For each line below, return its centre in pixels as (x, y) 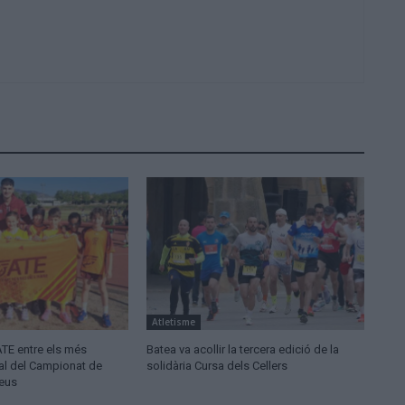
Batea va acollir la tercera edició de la (242, 350)
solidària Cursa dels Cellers (217, 366)
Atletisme (173, 322)
